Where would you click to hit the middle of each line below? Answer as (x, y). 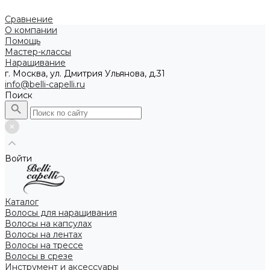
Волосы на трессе (44, 245)
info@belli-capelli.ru (45, 84)
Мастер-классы (38, 52)
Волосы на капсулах (48, 224)
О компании (31, 30)
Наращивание (35, 63)
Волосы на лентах (43, 234)
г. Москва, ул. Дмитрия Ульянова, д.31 (85, 74)
